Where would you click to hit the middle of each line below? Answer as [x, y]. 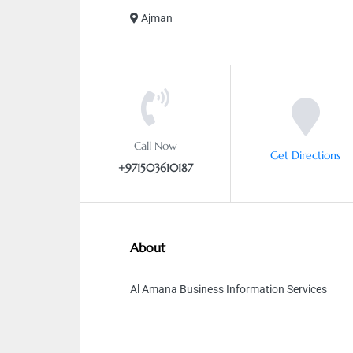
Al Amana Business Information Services [229, 289]
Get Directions [305, 154]
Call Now [155, 145]
